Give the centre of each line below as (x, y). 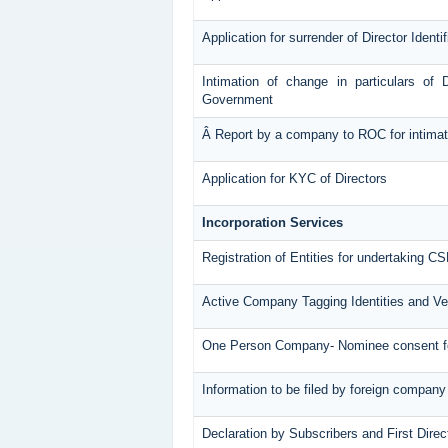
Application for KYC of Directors (294, 179)
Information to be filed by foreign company (323, 390)
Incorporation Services (272, 223)
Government (237, 100)
